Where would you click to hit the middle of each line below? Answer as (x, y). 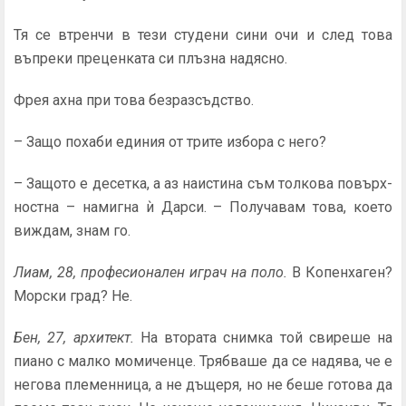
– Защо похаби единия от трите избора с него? (170, 142)
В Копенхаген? (342, 272)
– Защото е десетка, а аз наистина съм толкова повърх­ (203, 184)
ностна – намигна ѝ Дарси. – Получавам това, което (203, 207)
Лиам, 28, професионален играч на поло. (153, 272)
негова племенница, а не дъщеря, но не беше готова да (203, 385)
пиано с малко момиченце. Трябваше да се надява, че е (203, 361)
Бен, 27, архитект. (77, 338)
